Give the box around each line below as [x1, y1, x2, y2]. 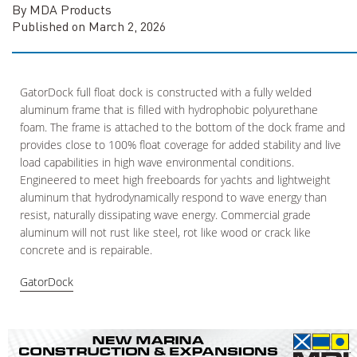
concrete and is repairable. [20, 242, 152, 258]
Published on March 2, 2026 [12, 18, 166, 35]
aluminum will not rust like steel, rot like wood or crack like [20, 225, 311, 241]
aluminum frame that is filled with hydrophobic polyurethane [20, 102, 318, 118]
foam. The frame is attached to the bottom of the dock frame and [20, 120, 345, 135]
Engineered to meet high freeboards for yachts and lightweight [20, 172, 331, 188]
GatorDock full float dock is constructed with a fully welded [20, 84, 312, 100]
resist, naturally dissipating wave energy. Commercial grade [20, 207, 311, 223]
